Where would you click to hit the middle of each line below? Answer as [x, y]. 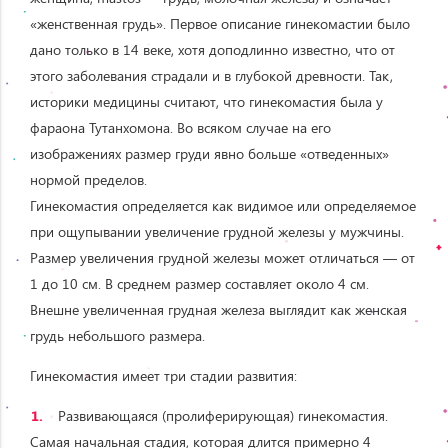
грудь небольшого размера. [117, 335]
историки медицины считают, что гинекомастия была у [206, 101]
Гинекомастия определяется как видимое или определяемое [223, 205]
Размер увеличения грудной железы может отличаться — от [222, 257]
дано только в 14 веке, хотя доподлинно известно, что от [212, 49]
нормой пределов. [88, 179]
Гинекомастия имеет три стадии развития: [163, 375]
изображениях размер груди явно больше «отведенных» [209, 153]
